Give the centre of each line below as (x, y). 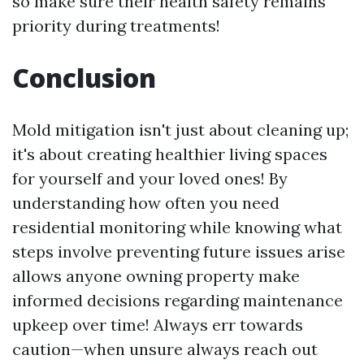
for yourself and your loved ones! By (150, 178)
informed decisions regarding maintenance (178, 300)
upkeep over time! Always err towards (158, 324)
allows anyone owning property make (156, 275)
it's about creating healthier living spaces (170, 154)
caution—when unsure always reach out (165, 349)
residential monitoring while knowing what (177, 227)
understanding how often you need (146, 202)
